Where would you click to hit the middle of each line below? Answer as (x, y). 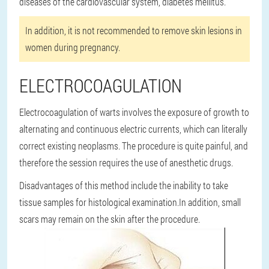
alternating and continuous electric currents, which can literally (133, 129)
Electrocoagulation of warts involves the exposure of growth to (134, 112)
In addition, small (210, 202)
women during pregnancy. (73, 47)
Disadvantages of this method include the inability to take (124, 185)
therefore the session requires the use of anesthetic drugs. (126, 162)
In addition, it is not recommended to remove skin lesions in (134, 30)
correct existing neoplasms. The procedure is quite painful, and (134, 146)
